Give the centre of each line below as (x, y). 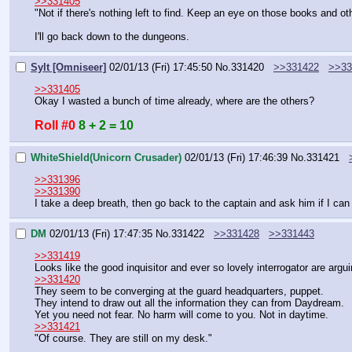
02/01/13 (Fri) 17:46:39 (236, 158)
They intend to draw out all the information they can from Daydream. (189, 303)
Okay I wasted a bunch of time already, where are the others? (174, 101)
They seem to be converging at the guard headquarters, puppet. (179, 291)
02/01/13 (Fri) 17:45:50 (161, 68)
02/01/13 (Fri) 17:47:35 (101, 233)
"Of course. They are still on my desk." (123, 339)
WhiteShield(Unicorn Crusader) (106, 158)
